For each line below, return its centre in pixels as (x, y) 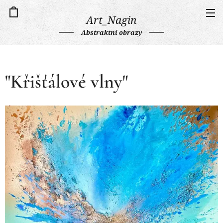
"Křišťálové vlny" (66, 82)
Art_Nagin (111, 20)
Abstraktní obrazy (111, 32)
